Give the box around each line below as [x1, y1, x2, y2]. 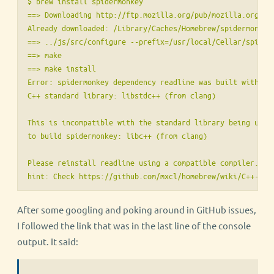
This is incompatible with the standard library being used [28, 117, 272, 127]
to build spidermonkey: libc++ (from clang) [28, 130, 207, 141]
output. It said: [17, 235, 78, 247]
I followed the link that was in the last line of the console [17, 220, 251, 231]
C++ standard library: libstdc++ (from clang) [28, 90, 216, 100]
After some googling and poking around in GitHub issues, [17, 204, 256, 215]
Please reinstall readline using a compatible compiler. [28, 157, 259, 168]
